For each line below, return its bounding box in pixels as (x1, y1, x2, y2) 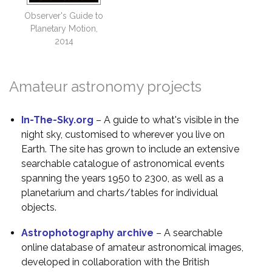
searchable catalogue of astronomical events (21, 158, 225, 170)
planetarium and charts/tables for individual (21, 187, 218, 199)
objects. (21, 202, 56, 214)
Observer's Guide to (24, 11, 103, 21)
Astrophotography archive (21, 227, 156, 239)
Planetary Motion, (30, 24, 98, 34)
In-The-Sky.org (21, 114, 96, 126)
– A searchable (156, 227, 222, 239)
